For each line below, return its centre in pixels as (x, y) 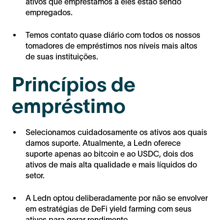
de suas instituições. (62, 57)
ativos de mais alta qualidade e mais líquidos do (111, 165)
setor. (35, 176)
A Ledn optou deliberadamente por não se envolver (117, 198)
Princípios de (74, 84)
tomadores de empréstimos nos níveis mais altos (111, 46)
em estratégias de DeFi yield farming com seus (109, 209)
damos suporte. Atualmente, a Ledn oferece (103, 143)
